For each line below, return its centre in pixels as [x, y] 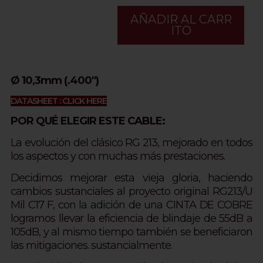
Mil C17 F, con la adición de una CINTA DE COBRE [131, 205]
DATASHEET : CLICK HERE [58, 101]
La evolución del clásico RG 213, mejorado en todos [131, 143]
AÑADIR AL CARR [181, 20]
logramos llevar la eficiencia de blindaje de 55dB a [131, 219]
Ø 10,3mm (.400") [54, 81]
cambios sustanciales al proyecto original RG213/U [131, 192]
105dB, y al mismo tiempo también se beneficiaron [131, 232]
